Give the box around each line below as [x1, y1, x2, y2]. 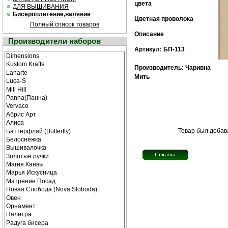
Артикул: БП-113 [134, 46, 185, 53]
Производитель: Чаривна [134, 64, 211, 71]
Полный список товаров [30, 21, 99, 28]
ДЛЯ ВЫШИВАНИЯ [13, 3, 69, 10]
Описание [134, 31, 164, 38]
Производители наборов [8, 37, 101, 45]
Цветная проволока [134, 15, 193, 22]
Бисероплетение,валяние [13, 11, 91, 18]
